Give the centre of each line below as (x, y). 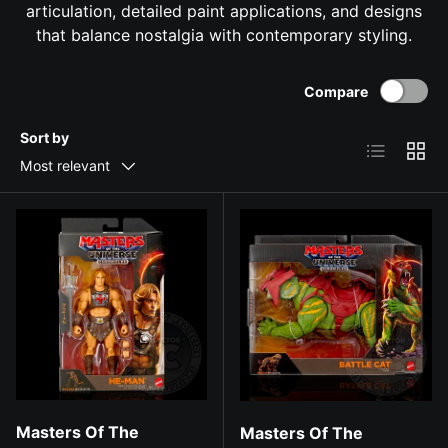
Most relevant (65, 165)
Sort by (44, 137)
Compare (336, 91)
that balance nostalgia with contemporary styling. (224, 34)
